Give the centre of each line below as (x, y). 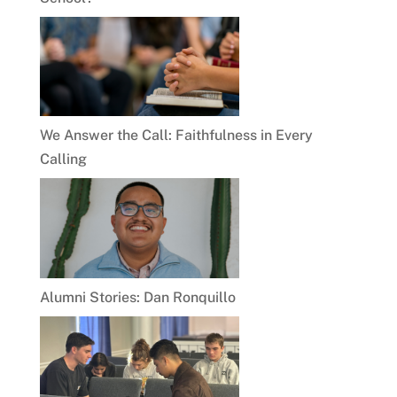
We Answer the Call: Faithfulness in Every (176, 136)
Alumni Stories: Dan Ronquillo (137, 297)
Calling (63, 160)
